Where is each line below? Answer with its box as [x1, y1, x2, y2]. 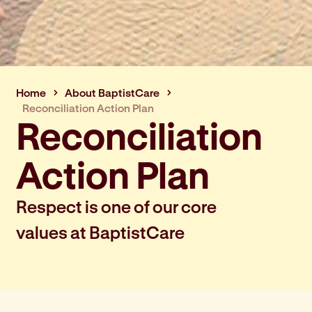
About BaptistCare [64, 86, 159, 100]
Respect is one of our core [15, 196, 217, 217]
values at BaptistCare [15, 222, 185, 243]
